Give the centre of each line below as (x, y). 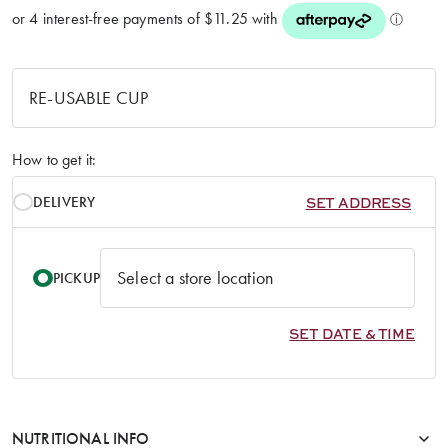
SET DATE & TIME (352, 333)
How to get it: (54, 159)
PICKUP (76, 277)
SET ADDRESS (358, 202)
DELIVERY (64, 201)
